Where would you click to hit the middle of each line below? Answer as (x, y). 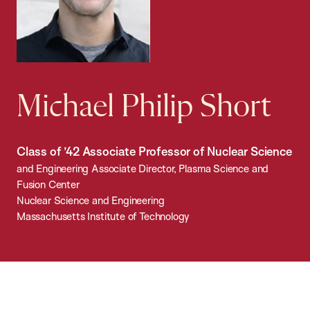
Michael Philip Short (144, 108)
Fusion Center (48, 185)
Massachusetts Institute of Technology (103, 217)
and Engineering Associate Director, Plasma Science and (143, 169)
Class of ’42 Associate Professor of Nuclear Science (154, 152)
